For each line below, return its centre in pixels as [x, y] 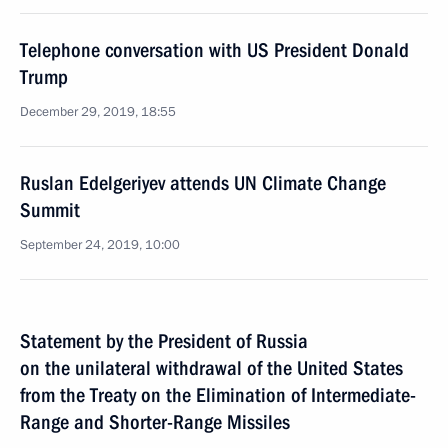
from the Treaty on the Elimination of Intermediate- [218, 395]
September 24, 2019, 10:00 [100, 245]
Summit [50, 210]
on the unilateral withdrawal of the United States [211, 368]
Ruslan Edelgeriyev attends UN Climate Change [203, 183]
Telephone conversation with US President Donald [214, 50]
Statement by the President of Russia [164, 341]
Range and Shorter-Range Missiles [155, 422]
